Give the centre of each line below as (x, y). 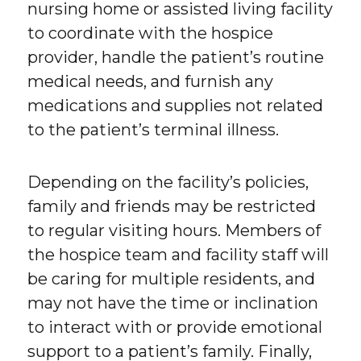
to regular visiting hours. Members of (174, 231)
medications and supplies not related (176, 106)
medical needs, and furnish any (151, 82)
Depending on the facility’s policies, (168, 183)
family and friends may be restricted (172, 207)
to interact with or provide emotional (175, 328)
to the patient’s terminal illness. (154, 130)
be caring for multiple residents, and (172, 279)
